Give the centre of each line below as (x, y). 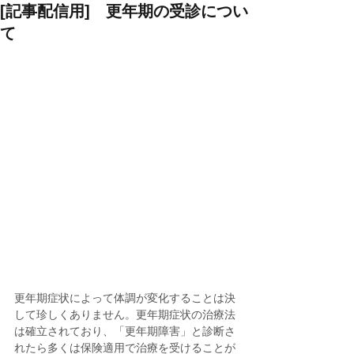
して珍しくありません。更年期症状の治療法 (125, 315)
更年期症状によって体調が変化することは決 (125, 298)
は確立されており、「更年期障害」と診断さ (125, 331)
